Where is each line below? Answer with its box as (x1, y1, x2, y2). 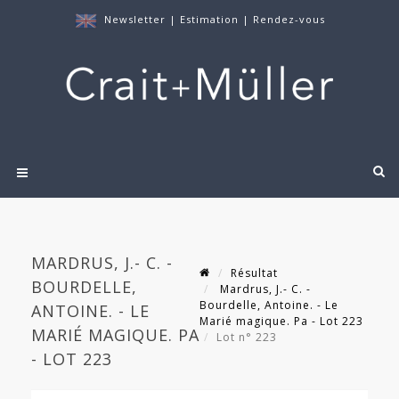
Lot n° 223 (216, 330, 281, 346)
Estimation (179, 12, 242, 26)
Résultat (231, 265, 278, 281)
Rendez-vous (252, 12, 325, 26)
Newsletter (103, 12, 166, 26)
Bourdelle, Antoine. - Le (199, 297, 338, 313)
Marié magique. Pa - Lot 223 (199, 313, 363, 330)
